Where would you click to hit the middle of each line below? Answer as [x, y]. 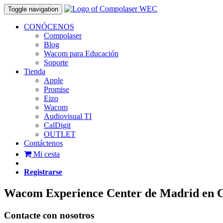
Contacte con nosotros [49, 216]
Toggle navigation [33, 9]
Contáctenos [43, 143]
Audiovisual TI [68, 116]
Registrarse [43, 172]
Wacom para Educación [81, 54]
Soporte [56, 62]
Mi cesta [46, 154]
